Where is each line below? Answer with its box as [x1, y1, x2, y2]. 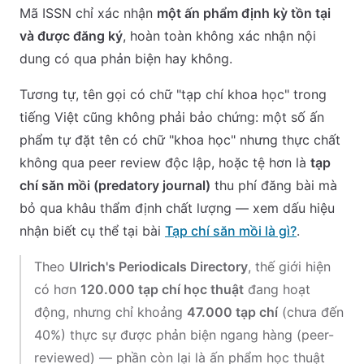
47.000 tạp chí [187, 304, 278, 320]
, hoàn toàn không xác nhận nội [123, 28, 316, 44]
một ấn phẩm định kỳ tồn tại [157, 5, 331, 21]
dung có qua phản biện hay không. [19, 50, 232, 67]
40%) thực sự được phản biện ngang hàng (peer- [34, 327, 334, 343]
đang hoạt [244, 281, 310, 297]
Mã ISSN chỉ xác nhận [19, 5, 157, 21]
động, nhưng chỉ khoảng [34, 304, 187, 320]
